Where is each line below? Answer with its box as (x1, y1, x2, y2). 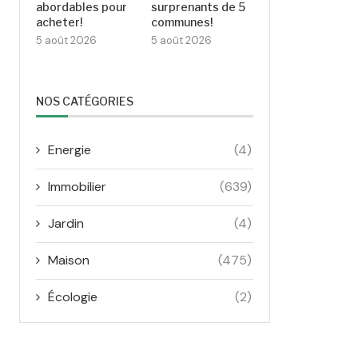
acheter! (36, 14, 82, 29)
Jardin (48, 214, 84, 232)
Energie (48, 141, 91, 158)
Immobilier (48, 177, 106, 195)
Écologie (48, 288, 97, 305)
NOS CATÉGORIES (36, 93, 133, 108)
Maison (48, 251, 89, 268)
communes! (151, 14, 213, 29)
